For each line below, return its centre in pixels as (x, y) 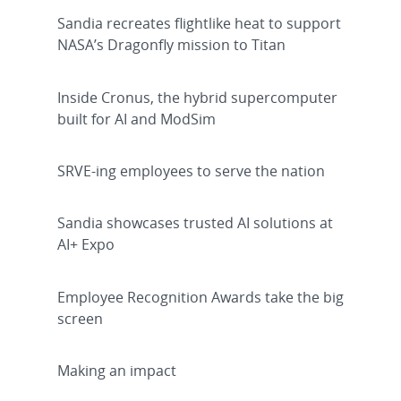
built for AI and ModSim (137, 119)
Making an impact (117, 371)
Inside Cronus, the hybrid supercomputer (197, 97)
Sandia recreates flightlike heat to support (199, 24)
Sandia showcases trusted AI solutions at (195, 223)
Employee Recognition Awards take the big (200, 297)
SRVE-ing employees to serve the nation (191, 171)
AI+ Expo (86, 245)
